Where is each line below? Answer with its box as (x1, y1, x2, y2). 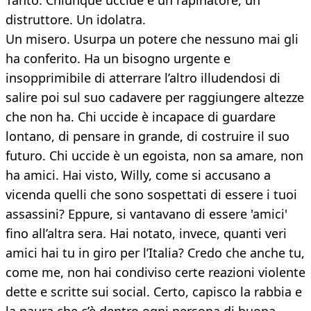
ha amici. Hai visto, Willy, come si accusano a (6, 167, 271, 184)
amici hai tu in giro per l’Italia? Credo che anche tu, (6, 244, 305, 262)
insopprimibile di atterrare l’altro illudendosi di (6, 69, 280, 87)
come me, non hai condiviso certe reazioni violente (6, 264, 305, 281)
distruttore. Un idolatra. (6, 11, 146, 28)
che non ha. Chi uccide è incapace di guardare (6, 108, 276, 126)
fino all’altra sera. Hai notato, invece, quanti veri (6, 225, 287, 242)
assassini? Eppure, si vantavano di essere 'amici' (6, 205, 287, 223)
